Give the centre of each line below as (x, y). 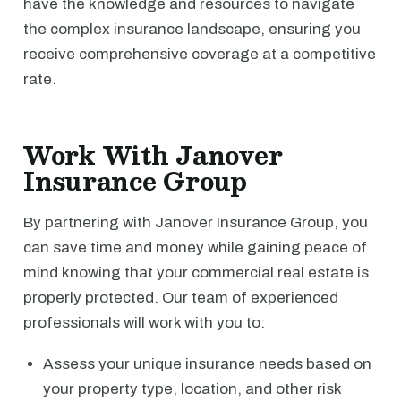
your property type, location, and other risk (192, 389)
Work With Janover (153, 155)
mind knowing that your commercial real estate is (196, 273)
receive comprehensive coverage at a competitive (200, 54)
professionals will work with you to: (144, 323)
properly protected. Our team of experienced (181, 298)
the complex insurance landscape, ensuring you (192, 29)
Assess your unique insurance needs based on (207, 364)
